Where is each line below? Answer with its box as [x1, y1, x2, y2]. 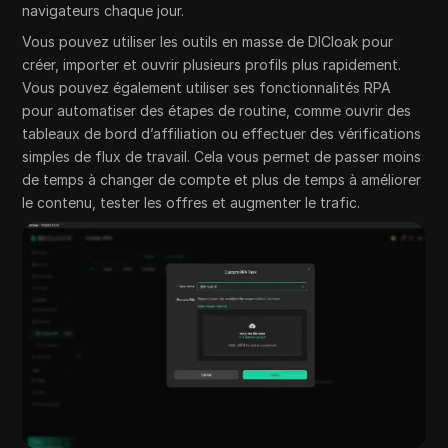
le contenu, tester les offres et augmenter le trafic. [22, 194, 361, 212]
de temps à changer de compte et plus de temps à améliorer [22, 171, 422, 189]
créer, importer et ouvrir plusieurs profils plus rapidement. [22, 56, 402, 74]
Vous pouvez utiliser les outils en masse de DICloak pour [22, 33, 394, 51]
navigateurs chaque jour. [22, 2, 185, 20]
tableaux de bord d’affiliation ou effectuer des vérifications [22, 125, 422, 143]
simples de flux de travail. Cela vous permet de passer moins [22, 148, 422, 166]
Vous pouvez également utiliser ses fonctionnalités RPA [22, 79, 392, 97]
